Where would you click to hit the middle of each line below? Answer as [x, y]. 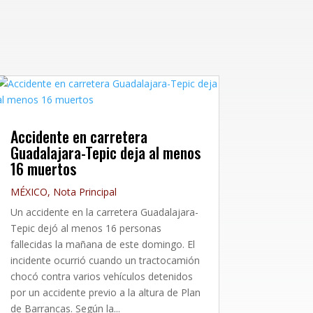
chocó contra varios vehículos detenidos [101, 276]
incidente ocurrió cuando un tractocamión [105, 260]
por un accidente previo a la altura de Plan [105, 292]
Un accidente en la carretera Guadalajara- [104, 212]
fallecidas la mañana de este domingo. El [102, 244]
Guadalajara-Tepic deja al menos [105, 152]
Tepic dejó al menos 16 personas [86, 228]
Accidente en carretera [79, 136]
